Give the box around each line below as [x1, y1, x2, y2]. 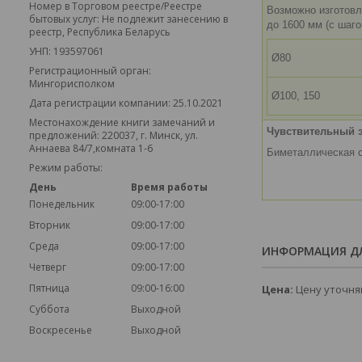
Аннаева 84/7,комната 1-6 [29, 141, 153, 155]
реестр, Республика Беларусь [29, 25, 170, 39]
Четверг [29, 260, 66, 274]
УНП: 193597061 [29, 44, 104, 58]
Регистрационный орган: [29, 64, 151, 78]
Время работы [131, 180, 208, 194]
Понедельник [29, 197, 95, 211]
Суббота [29, 302, 69, 316]
